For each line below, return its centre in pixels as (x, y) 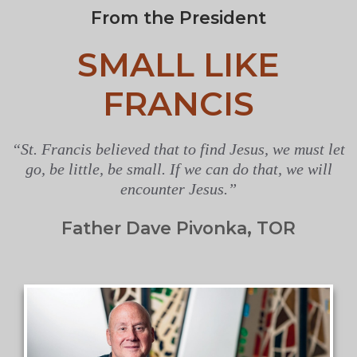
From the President (178, 17)
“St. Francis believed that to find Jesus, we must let (178, 149)
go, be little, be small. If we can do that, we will (178, 169)
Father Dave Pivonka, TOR (178, 228)
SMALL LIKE (178, 65)
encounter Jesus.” (178, 189)
